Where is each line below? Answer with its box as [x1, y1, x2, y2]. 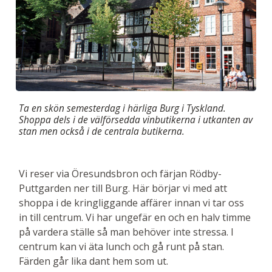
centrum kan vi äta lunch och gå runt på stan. [19, 240, 224, 254]
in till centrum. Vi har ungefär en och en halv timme [19, 211, 251, 225]
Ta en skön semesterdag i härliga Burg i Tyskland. [19, 101, 226, 115]
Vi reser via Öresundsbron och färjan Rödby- [19, 167, 222, 181]
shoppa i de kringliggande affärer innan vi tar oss [19, 196, 244, 210]
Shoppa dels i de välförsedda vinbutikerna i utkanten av [19, 113, 253, 127]
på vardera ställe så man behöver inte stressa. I [19, 225, 234, 239]
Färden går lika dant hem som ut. [19, 254, 168, 268]
